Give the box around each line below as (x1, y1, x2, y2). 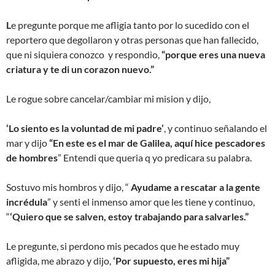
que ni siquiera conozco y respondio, (6, 48, 161, 60)
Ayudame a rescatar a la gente (131, 180, 260, 193)
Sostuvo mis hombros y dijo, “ (6, 180, 131, 193)
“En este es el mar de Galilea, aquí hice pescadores (49, 136, 265, 149)
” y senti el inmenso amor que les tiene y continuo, (47, 195, 255, 207)
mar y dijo (6, 136, 49, 149)
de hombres (6, 151, 58, 163)
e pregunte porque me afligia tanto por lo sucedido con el (11, 18, 249, 31)
